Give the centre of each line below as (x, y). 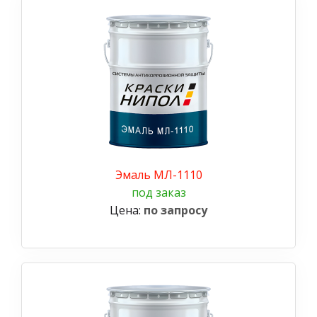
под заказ (158, 192)
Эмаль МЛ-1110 (158, 174)
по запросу (175, 210)
